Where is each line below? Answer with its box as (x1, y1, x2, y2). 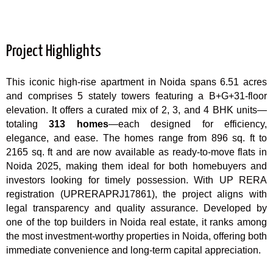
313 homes (49, 118, 108, 129)
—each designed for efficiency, (108, 118, 268, 129)
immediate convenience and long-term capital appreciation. (6, 244, 261, 255)
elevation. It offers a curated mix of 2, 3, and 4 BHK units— (6, 104, 267, 115)
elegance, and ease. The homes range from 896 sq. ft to (6, 132, 267, 143)
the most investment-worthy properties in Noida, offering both (6, 230, 267, 241)
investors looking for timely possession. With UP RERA (6, 174, 267, 185)
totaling (6, 118, 49, 129)
